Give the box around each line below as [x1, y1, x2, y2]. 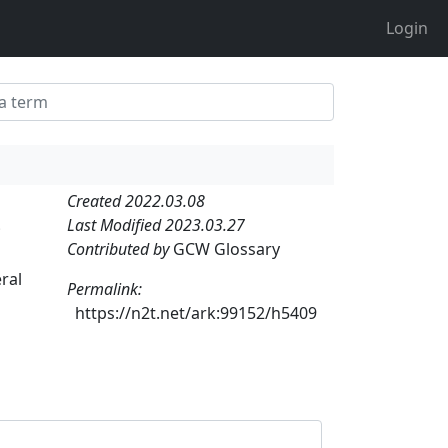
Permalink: [67, 277, 142, 300]
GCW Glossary [173, 237, 280, 260]
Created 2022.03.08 [67, 189, 205, 212]
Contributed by [67, 237, 173, 260]
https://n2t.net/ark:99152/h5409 [75, 301, 317, 324]
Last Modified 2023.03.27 [67, 213, 245, 236]
